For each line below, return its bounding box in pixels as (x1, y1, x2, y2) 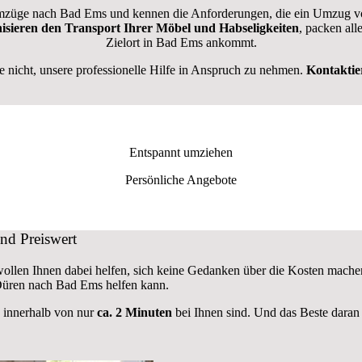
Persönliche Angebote (125, 173, 237, 187)
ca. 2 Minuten (97, 305, 172, 319)
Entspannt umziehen (129, 145, 233, 160)
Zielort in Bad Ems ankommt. (105, 36, 257, 50)
